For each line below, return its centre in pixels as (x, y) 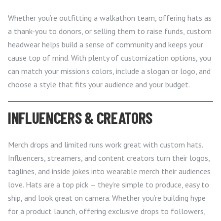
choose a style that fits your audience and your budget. (99, 84)
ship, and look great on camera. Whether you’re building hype (107, 198)
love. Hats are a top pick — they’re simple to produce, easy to (109, 184)
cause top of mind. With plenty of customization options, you (110, 57)
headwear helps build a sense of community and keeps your (106, 44)
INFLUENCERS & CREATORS (80, 117)
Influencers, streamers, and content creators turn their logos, (109, 158)
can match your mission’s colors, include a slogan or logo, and (109, 71)
